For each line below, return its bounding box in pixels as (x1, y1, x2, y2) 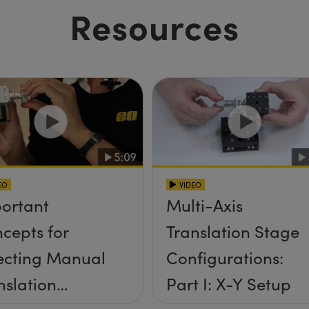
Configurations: (166, 246, 283, 269)
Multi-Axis (166, 194, 243, 217)
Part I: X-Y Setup (166, 272, 292, 295)
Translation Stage (166, 220, 299, 243)
